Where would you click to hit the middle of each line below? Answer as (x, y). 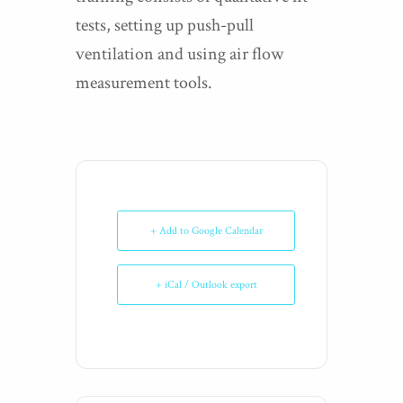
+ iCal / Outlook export (206, 285)
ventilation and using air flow (179, 54)
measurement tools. (144, 83)
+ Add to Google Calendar (206, 231)
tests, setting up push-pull (165, 25)
